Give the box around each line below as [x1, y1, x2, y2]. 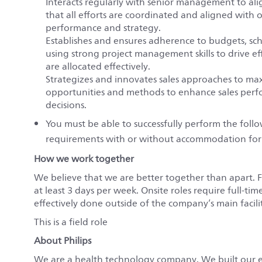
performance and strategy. [46, 20, 161, 36]
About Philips [34, 233, 91, 249]
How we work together [34, 151, 134, 167]
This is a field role [34, 214, 108, 230]
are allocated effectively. [46, 58, 150, 74]
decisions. [46, 97, 87, 113]
